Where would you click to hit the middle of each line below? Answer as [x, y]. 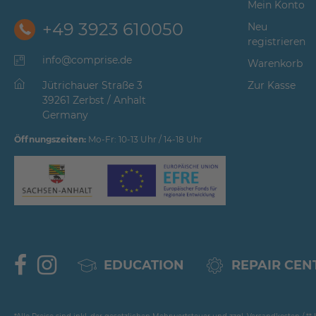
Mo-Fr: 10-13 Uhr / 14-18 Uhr [144, 139]
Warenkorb [275, 63]
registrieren [276, 41]
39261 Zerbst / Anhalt [94, 100]
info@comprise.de [87, 60]
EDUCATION [144, 265]
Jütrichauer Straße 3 [92, 85]
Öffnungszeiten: [50, 139]
